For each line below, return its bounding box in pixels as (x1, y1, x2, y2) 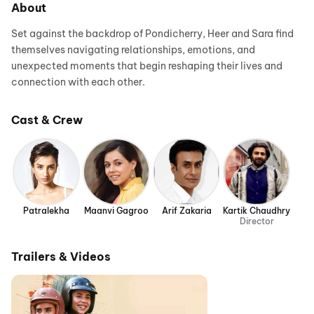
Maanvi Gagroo (84, 205, 149, 217)
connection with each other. (11, 76, 145, 89)
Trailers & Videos (11, 250, 111, 264)
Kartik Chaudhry (223, 205, 290, 217)
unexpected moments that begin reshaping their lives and (11, 60, 282, 73)
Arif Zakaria (161, 205, 212, 217)
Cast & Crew (11, 113, 83, 128)
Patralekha (23, 205, 69, 217)
